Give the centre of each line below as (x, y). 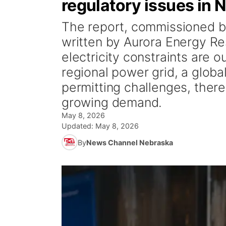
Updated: (78, 126)
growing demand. (112, 102)
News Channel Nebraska (130, 142)
